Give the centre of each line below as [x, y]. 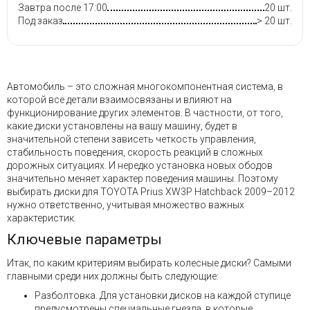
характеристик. [42, 218]
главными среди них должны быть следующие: [113, 276]
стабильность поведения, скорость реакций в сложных [135, 153]
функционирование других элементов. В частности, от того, [145, 113]
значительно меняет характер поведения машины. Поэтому [143, 179]
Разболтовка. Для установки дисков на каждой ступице [163, 296]
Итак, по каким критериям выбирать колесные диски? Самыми [149, 263]
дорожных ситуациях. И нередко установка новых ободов [140, 166]
